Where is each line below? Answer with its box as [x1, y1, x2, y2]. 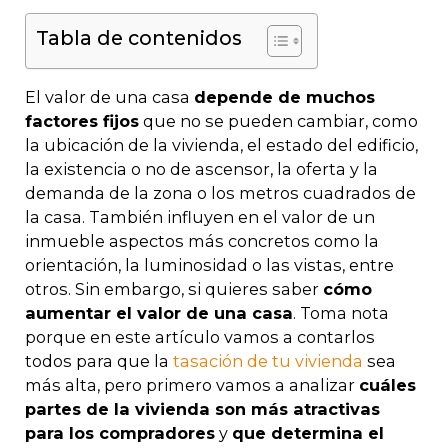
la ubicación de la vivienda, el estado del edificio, [25, 134, 418, 155]
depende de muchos [194, 86, 375, 107]
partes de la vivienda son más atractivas [25, 398, 380, 419]
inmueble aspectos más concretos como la [25, 230, 379, 251]
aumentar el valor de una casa [25, 302, 293, 323]
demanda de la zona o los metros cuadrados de [25, 182, 416, 203]
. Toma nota [293, 302, 389, 323]
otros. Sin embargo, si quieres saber [25, 278, 323, 299]
